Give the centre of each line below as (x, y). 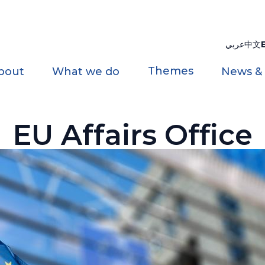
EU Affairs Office (132, 135)
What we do (86, 72)
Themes (170, 71)
